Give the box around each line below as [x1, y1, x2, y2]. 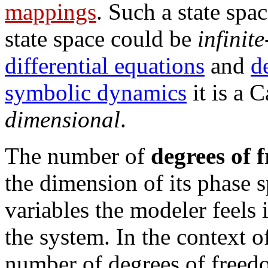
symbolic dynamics [5, 79, 187, 105]
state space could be [5, 25, 197, 51]
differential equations [5, 52, 205, 78]
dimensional [5, 106, 120, 132]
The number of [5, 142, 151, 169]
